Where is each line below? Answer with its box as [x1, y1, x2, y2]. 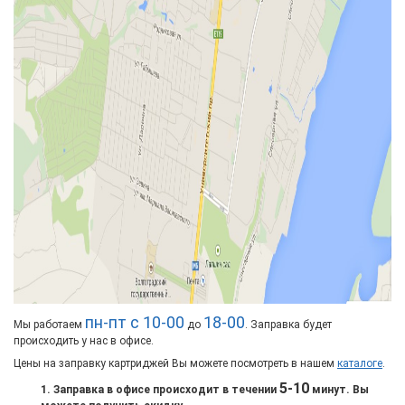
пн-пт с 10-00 [85, 312, 184, 332]
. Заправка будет [245, 317, 332, 331]
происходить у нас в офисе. [14, 334, 154, 347]
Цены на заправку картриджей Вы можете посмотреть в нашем [14, 356, 337, 370]
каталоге [337, 356, 382, 370]
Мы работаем [14, 317, 85, 331]
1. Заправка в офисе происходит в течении [41, 382, 279, 396]
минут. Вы [309, 382, 369, 396]
